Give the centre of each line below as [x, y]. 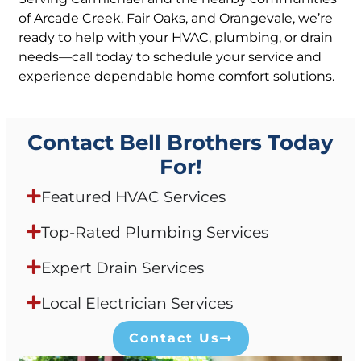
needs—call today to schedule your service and [170, 57]
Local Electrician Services [137, 303]
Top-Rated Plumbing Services [155, 232]
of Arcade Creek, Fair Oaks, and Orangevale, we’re [176, 19]
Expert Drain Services [122, 268]
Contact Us [174, 338]
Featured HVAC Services [133, 197]
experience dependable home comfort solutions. [176, 77]
